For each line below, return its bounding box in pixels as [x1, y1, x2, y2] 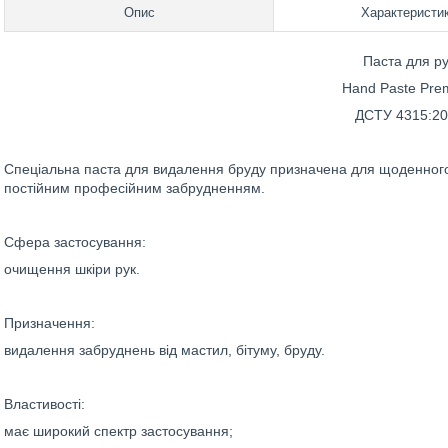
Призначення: [4, 315, 95, 331]
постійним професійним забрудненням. [4, 180, 265, 196]
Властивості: [4, 396, 85, 412]
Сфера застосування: [4, 234, 146, 250]
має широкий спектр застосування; [4, 423, 233, 439]
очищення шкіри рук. [4, 261, 140, 277]
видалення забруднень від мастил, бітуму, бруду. [4, 342, 325, 358]
